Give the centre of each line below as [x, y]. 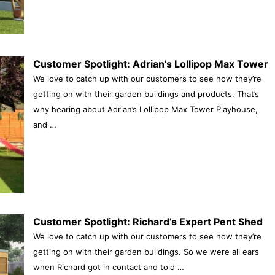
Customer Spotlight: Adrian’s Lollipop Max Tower [150, 64]
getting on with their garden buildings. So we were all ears [146, 252]
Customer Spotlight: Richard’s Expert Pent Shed [148, 222]
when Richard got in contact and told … [108, 267]
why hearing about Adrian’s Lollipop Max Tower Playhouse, [145, 109]
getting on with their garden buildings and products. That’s [146, 94]
